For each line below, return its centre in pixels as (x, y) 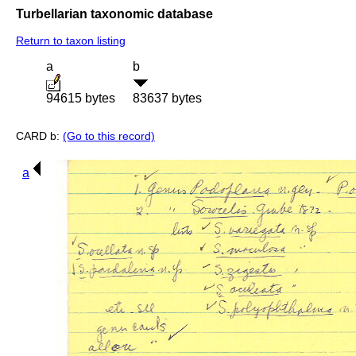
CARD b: (39, 136)
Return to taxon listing (71, 41)
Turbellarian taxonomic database (114, 14)
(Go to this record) (109, 136)
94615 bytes (81, 99)
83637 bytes (167, 99)
